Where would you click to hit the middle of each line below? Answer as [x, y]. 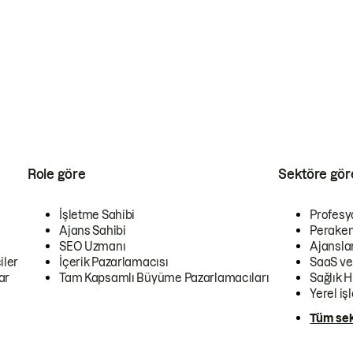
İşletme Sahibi [97, 215]
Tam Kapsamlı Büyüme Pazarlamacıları [164, 278]
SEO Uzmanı [93, 247]
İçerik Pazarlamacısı [114, 262]
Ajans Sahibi [93, 231]
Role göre [57, 174]
